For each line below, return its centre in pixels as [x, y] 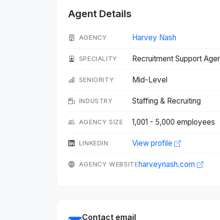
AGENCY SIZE [101, 122]
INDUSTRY [96, 101]
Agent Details [100, 14]
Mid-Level [150, 80]
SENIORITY [96, 80]
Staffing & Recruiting [166, 101]
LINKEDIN [94, 143]
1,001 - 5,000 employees [174, 122]
